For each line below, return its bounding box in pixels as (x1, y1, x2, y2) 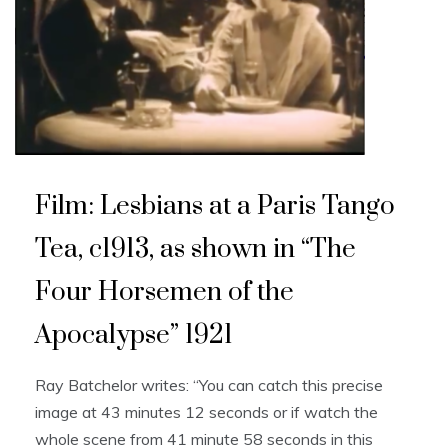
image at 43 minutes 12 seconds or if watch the (35, 401, 378, 422)
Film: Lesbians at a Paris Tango (35, 189, 395, 223)
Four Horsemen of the (35, 275, 294, 309)
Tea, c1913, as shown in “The (35, 232, 356, 266)
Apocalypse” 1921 (35, 318, 233, 352)
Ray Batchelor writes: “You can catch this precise (35, 374, 383, 395)
